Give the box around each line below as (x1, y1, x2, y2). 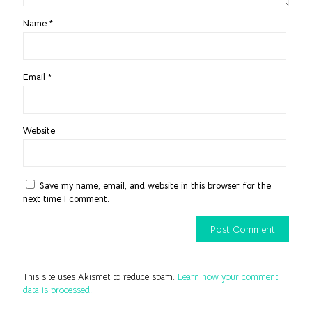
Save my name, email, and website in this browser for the (40, 179, 271, 192)
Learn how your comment (178, 270, 278, 283)
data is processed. (23, 283, 92, 296)
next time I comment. (23, 192, 109, 205)
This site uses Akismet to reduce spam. (23, 270, 178, 283)
